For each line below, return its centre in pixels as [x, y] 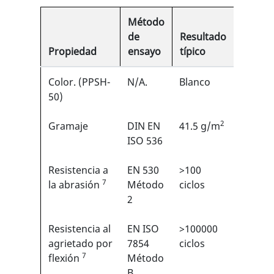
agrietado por [80, 243]
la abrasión [75, 185]
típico [193, 51]
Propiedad [72, 51]
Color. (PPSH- [79, 82]
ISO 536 [145, 141]
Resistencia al [80, 229]
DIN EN [144, 126]
